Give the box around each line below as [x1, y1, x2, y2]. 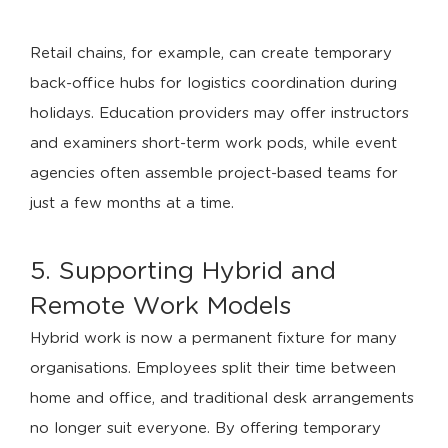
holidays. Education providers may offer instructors [30, 106, 409, 121]
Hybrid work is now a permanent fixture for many [30, 331, 397, 346]
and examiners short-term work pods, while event [30, 136, 397, 151]
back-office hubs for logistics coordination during [30, 76, 397, 91]
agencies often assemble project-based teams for [30, 166, 398, 181]
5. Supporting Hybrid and [30, 259, 336, 284]
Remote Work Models [30, 294, 291, 319]
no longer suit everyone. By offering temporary [30, 421, 381, 436]
